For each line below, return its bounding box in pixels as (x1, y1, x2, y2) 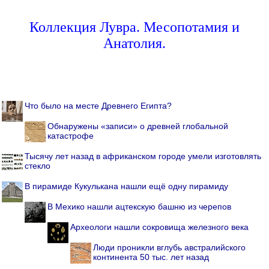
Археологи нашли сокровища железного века (70, 222, 249, 232)
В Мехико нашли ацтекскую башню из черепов (47, 202, 231, 212)
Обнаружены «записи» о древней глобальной (47, 121, 228, 131)
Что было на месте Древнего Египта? (25, 101, 172, 111)
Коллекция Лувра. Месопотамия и (29, 19, 240, 35)
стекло (25, 161, 50, 171)
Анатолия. (103, 35, 166, 52)
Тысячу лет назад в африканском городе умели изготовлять (25, 151, 261, 162)
